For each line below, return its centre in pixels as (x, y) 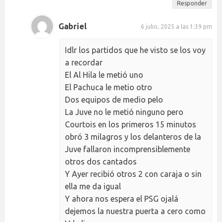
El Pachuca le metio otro (109, 87)
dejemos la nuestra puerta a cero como (135, 211)
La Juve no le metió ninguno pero (124, 112)
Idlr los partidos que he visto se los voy (135, 50)
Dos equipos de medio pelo (114, 100)
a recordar (84, 63)
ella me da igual (93, 187)
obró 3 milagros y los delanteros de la (133, 137)
